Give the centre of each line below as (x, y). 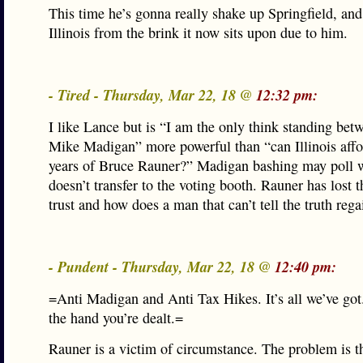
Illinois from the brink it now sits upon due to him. (198, 32)
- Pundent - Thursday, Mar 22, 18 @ (162, 267)
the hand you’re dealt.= (116, 318)
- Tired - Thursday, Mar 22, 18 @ (152, 95)
